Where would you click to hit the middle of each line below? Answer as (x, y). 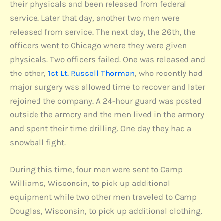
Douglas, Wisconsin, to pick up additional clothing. (106, 210)
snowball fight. (38, 142)
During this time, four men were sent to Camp (96, 169)
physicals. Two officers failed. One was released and (108, 59)
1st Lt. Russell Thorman (91, 73)
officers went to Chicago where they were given (98, 45)
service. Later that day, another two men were (95, 18)
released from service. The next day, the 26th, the (103, 31)
